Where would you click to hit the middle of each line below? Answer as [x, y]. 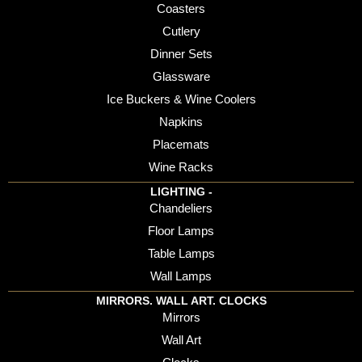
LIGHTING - [181, 192]
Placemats [181, 145]
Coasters [181, 9]
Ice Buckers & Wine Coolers [181, 99]
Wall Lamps [181, 276]
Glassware [181, 77]
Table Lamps [181, 254]
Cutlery [181, 32]
